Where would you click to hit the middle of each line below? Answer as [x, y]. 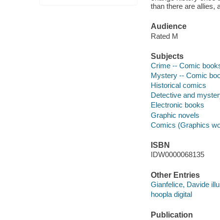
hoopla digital [171, 194]
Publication [172, 215]
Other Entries [175, 175]
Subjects [167, 56]
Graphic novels [175, 115]
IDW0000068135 [177, 155]
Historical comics [178, 85]
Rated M [164, 36]
